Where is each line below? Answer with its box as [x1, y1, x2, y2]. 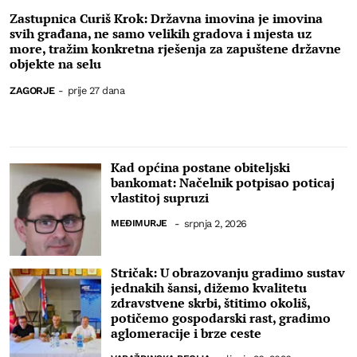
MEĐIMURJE [111, 218, 167, 229]
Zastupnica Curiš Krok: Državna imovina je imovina [10, 9, 323, 27]
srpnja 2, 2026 [183, 218, 247, 230]
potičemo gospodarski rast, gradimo [111, 308, 331, 327]
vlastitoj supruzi [111, 188, 210, 206]
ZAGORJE [10, 84, 55, 96]
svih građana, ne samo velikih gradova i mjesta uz [10, 24, 312, 42]
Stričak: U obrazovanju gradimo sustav [111, 263, 346, 281]
